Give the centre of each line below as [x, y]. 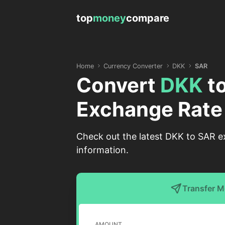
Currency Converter [133, 66]
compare [148, 18]
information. [102, 150]
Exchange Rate [149, 109]
